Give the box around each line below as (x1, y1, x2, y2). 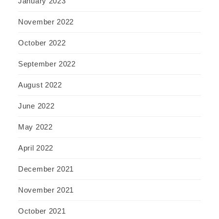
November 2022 (18, 18, 74, 26)
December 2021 (18, 165, 74, 174)
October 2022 (18, 39, 66, 47)
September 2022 (18, 60, 76, 68)
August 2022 (18, 81, 62, 89)
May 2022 (18, 123, 53, 131)
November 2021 (18, 186, 74, 195)
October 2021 (18, 207, 66, 216)
